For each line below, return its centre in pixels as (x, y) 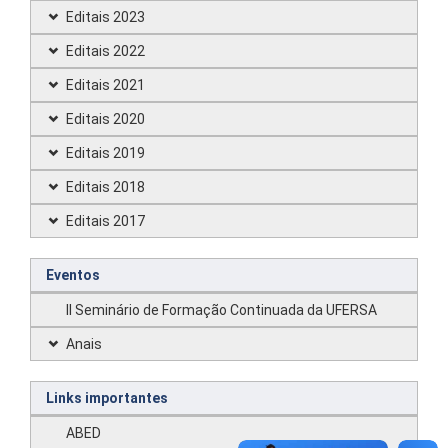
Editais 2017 (105, 221)
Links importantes (107, 398)
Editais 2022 (105, 51)
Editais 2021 (105, 85)
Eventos (73, 275)
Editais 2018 (105, 187)
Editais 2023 (105, 17)
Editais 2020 (105, 119)
